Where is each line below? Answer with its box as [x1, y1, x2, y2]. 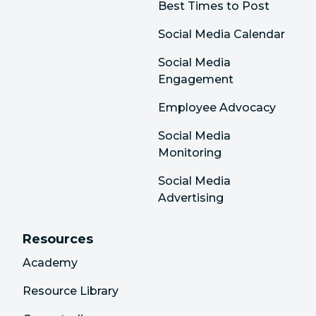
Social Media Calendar [158, 27, 285, 41]
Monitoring [158, 145, 221, 159]
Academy [23, 255, 78, 269]
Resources [23, 231, 93, 247]
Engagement [158, 72, 233, 86]
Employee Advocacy [158, 100, 276, 114]
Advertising [158, 190, 224, 205]
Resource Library [23, 284, 119, 298]
